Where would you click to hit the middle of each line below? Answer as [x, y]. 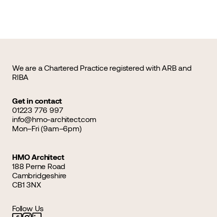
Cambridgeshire [39, 175]
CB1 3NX [27, 184]
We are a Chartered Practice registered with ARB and [102, 68]
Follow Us [28, 208]
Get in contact [37, 101]
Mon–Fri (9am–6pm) [47, 128]
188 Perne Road [39, 166]
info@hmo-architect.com [54, 119]
